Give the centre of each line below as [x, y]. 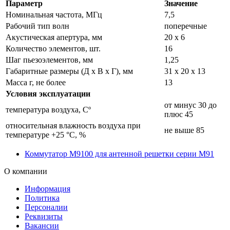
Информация [47, 188]
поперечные [186, 26]
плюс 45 [179, 114]
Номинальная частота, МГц [54, 14]
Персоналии [46, 207]
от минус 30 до [190, 105]
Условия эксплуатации [48, 93]
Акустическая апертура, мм [54, 37]
